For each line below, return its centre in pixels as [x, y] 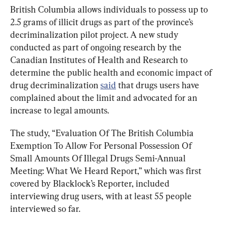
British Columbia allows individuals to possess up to [110, 9]
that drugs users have [159, 85]
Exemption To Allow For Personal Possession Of [102, 145]
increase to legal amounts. [60, 110]
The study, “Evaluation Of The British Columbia [103, 133]
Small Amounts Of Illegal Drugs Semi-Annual [99, 158]
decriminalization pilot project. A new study [95, 34]
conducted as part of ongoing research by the [97, 47]
